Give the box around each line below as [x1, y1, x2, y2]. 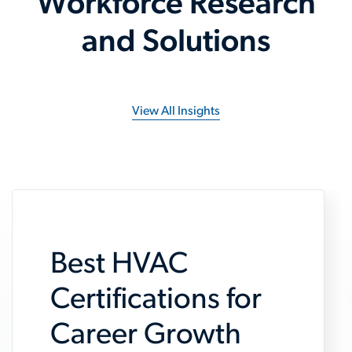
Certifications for [50, 285, 262, 316]
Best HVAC [50, 250, 188, 280]
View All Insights [132, 105, 220, 119]
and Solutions [82, 27, 270, 59]
